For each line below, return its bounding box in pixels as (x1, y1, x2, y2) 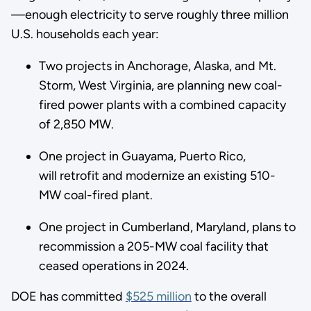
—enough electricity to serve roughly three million (10, 7, 289, 23)
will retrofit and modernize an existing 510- (38, 168, 276, 184)
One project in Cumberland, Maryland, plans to (38, 219, 296, 235)
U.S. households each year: (10, 26, 162, 42)
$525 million (125, 289, 192, 305)
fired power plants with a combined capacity (38, 97, 286, 113)
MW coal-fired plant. (38, 187, 153, 203)
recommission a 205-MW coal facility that (38, 239, 269, 255)
